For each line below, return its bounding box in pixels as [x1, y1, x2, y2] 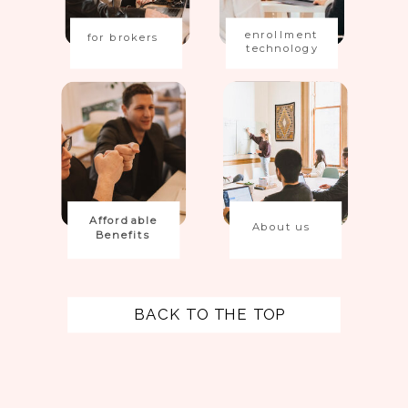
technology [246, 41, 318, 55]
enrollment [244, 27, 319, 41]
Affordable [89, 213, 158, 227]
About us [251, 219, 311, 233]
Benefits [96, 228, 152, 241]
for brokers [87, 30, 160, 44]
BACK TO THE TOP [134, 305, 286, 324]
